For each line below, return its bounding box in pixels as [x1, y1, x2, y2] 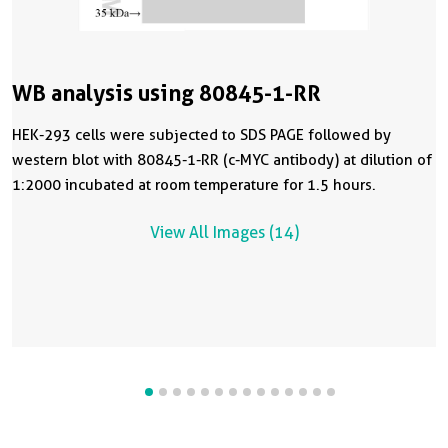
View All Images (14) [149, 222, 299, 242]
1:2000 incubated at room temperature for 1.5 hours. [12, 175, 376, 194]
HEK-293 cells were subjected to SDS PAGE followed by [12, 125, 391, 144]
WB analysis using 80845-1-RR [12, 79, 321, 106]
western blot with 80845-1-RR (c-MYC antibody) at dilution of [12, 150, 432, 169]
